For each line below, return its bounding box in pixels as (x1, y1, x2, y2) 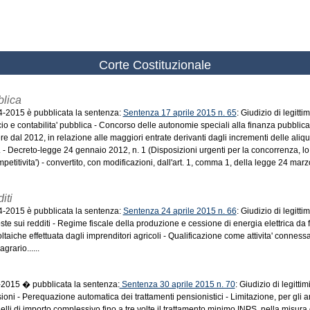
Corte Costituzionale (99, 58, 211, 72)
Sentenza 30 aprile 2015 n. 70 (119, 280, 235, 289)
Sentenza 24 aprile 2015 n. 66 (122, 206, 237, 216)
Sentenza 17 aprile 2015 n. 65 (122, 108, 237, 118)
